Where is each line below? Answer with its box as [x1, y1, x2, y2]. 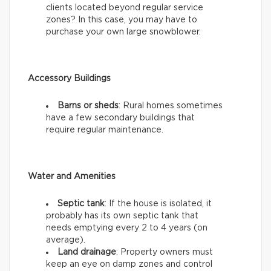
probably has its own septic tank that [46, 212, 198, 221]
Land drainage [57, 248, 116, 257]
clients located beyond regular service [46, 4, 203, 13]
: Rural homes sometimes [119, 102, 223, 111]
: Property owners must [116, 248, 213, 257]
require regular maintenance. [46, 126, 163, 135]
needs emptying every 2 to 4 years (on [46, 224, 207, 233]
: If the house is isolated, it [105, 200, 212, 209]
